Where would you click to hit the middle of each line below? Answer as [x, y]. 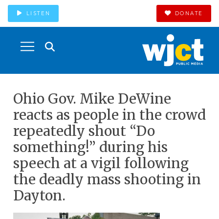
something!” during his [90, 147]
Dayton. [39, 196]
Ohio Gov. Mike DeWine [92, 99]
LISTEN [38, 13]
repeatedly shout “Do [84, 131]
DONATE [189, 13]
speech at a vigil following [101, 163]
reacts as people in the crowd [109, 115]
